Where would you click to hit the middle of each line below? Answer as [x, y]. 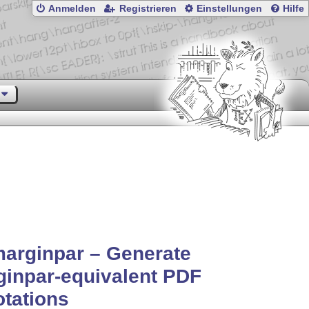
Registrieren [148, 9]
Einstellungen [230, 9]
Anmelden [72, 9]
